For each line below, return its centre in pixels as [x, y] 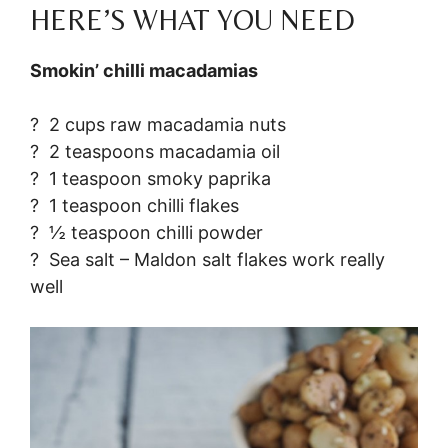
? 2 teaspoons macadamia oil [155, 151]
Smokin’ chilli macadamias [144, 70]
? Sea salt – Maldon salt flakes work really [207, 259]
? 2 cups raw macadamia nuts [158, 124]
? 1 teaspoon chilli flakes [134, 205]
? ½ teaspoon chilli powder [146, 232]
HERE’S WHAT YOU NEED [192, 19]
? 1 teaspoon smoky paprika [150, 178]
